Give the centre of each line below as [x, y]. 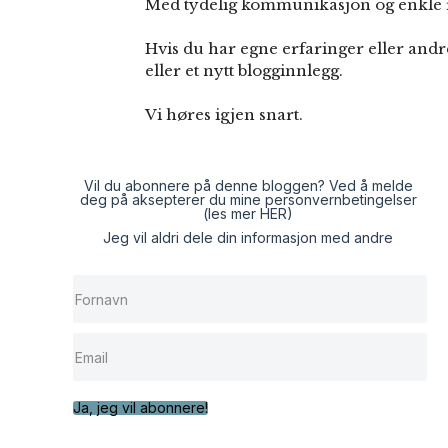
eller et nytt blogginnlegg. [244, 70]
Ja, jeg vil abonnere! [140, 407]
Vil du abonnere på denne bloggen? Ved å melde [248, 185]
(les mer [231, 213]
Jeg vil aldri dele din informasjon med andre [248, 237]
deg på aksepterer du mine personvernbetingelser [248, 199]
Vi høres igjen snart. [224, 114]
